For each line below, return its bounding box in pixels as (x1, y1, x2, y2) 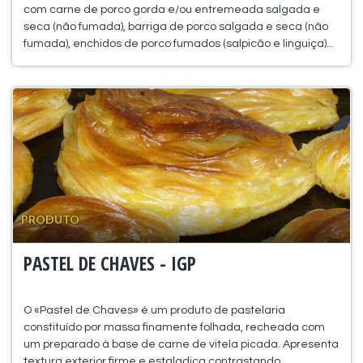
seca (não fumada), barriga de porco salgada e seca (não (23, 20, 328, 32)
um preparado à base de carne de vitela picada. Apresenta (23, 338, 339, 350)
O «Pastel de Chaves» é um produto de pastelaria (23, 304, 285, 316)
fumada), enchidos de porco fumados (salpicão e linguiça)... (23, 37, 334, 49)
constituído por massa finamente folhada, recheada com (23, 321, 325, 333)
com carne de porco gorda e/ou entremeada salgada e (23, 3, 320, 15)
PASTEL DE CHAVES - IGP (23, 250, 196, 276)
